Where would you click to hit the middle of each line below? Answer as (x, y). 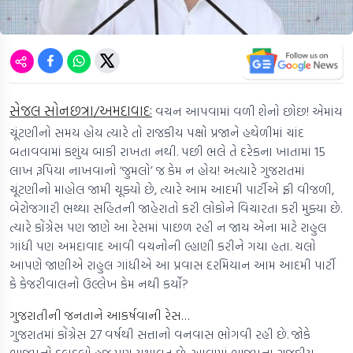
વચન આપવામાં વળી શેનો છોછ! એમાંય (247, 111)
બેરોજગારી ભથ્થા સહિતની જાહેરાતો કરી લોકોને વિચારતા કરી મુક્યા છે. (176, 208)
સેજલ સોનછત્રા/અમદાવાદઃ (81, 111)
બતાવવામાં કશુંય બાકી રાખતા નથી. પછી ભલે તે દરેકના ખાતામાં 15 (167, 152)
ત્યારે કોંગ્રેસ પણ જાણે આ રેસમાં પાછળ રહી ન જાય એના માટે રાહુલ (168, 227)
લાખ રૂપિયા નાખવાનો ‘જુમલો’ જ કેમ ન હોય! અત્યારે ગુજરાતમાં (157, 171)
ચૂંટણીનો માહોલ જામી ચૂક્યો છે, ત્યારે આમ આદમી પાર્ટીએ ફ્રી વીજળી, (172, 190)
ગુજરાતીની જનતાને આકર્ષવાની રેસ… (99, 316)
